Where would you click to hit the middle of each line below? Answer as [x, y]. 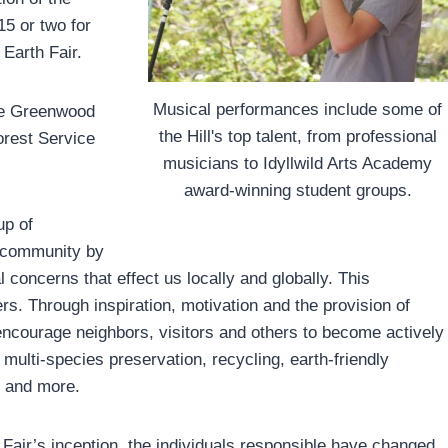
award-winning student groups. [297, 190]
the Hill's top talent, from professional [297, 136]
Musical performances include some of [298, 109]
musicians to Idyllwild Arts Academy [298, 163]
